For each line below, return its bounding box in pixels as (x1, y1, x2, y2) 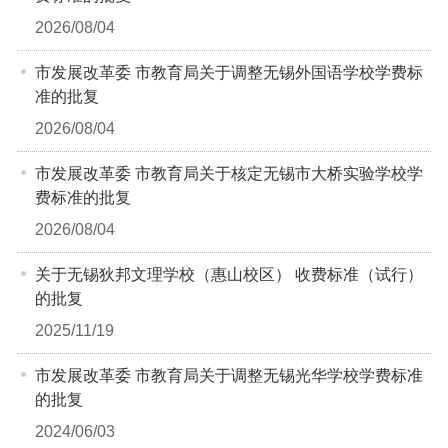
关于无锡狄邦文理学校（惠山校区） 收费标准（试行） (34, 265, 423, 283)
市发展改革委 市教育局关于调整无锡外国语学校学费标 (34, 63, 423, 81)
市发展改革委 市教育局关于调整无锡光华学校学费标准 (34, 366, 423, 384)
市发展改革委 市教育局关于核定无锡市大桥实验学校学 (34, 164, 423, 182)
